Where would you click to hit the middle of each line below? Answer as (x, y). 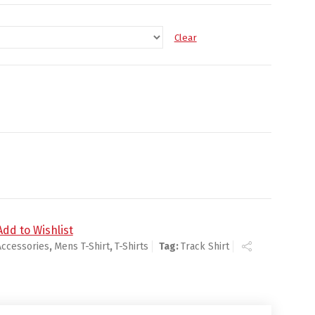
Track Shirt (205, 246)
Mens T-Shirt (82, 246)
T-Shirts (132, 246)
